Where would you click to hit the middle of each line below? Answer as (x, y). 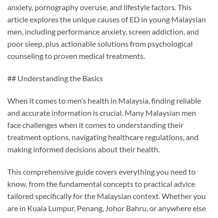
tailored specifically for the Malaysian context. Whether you (107, 196)
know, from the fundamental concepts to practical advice (101, 183)
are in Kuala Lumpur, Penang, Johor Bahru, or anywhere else (107, 208)
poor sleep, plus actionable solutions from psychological (100, 44)
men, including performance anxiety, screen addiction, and (103, 32)
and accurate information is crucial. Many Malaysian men (102, 112)
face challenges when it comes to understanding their (95, 125)
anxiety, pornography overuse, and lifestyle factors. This (100, 7)
